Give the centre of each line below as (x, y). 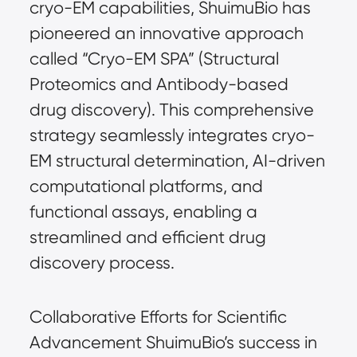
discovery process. (102, 263)
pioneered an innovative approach (166, 33)
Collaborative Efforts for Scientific (158, 317)
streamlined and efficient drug (147, 237)
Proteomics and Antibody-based (159, 84)
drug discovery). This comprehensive (171, 110)
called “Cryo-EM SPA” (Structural (154, 59)
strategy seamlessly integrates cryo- (172, 135)
